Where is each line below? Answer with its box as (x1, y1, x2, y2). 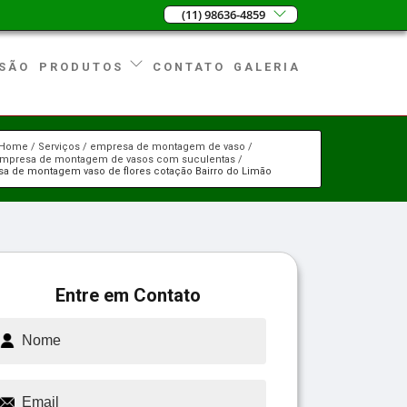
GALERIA (233, 59, 302, 74)
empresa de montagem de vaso (90, 140, 246, 153)
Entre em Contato (55, 283, 201, 306)
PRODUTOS (39, 59, 130, 74)
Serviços (38, 140, 81, 153)
